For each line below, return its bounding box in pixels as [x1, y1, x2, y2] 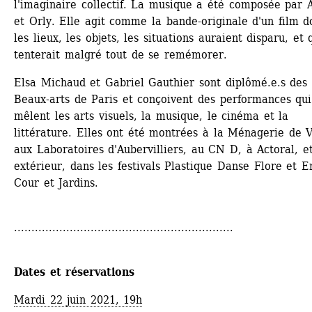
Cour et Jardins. [14, 176, 99, 190]
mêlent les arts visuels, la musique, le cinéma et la [14, 109, 289, 123]
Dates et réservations [14, 265, 135, 279]
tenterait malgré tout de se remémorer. [14, 48, 227, 62]
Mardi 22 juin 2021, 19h [14, 293, 143, 307]
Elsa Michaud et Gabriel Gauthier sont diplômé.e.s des [14, 76, 308, 90]
